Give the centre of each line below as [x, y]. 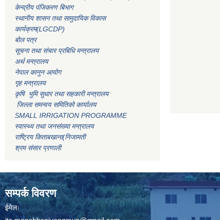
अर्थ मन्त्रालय [31, 62]
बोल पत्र [27, 40]
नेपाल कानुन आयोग [38, 72]
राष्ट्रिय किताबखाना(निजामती [50, 137]
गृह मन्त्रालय [30, 83]
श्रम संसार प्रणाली [38, 148]
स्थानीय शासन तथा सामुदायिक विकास [60, 18]
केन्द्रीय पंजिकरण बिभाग [45, 8]
